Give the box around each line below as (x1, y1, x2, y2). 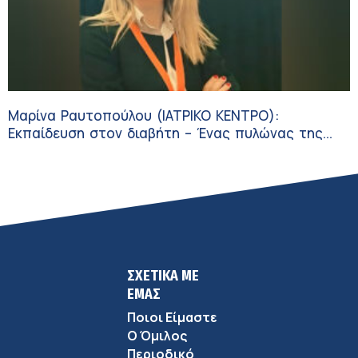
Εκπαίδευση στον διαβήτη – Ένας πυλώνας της (8, 123, 323, 142)
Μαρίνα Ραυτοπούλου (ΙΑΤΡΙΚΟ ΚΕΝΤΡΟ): (8, 105, 279, 125)
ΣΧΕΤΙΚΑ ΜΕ (127, 267, 199, 285)
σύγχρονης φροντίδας (8, 141, 155, 160)
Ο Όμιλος (127, 327, 187, 345)
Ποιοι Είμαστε (127, 308, 217, 327)
